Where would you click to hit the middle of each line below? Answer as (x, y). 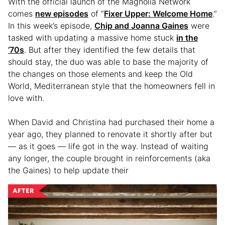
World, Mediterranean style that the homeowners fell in (111, 86)
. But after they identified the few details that (110, 49)
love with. (26, 98)
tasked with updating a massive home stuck (92, 37)
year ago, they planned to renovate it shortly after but (110, 134)
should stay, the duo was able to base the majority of (108, 62)
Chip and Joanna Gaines (141, 25)
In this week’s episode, (51, 25)
